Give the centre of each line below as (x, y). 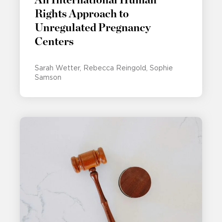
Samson (48, 77)
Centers (54, 41)
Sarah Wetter (57, 68)
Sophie (161, 68)
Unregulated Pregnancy (93, 28)
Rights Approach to (82, 14)
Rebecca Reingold (115, 68)
